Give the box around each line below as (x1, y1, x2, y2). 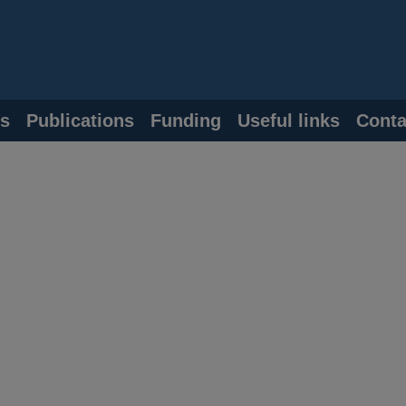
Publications (26, 111, 134, 130)
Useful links (237, 111, 340, 130)
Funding (150, 111, 221, 130)
